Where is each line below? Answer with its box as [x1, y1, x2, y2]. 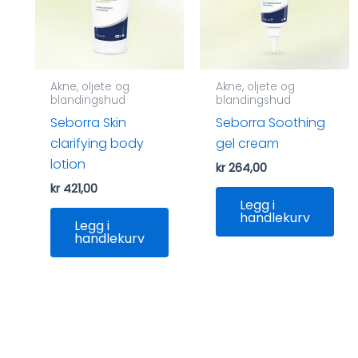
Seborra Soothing [215, 113, 325, 133]
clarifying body [50, 134, 145, 153]
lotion [50, 155, 86, 174]
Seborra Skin [50, 113, 127, 133]
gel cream [215, 134, 279, 153]
